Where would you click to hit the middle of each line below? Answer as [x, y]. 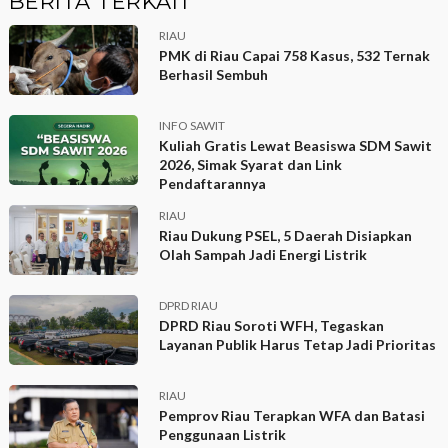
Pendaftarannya [213, 183]
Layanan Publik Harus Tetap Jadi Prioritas [298, 344]
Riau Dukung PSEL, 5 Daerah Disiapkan [286, 235]
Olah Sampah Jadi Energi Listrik [263, 254]
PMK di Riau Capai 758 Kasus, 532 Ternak [295, 55]
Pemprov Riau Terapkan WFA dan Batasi [292, 415]
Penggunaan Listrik [223, 434]
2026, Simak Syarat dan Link [251, 164]
